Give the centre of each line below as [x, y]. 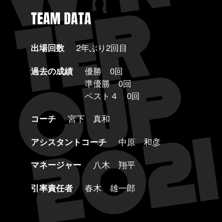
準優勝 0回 [108, 83]
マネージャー [56, 165]
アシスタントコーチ [68, 141]
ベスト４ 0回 [112, 95]
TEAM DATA [61, 18]
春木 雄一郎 [110, 188]
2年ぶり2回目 [102, 48]
